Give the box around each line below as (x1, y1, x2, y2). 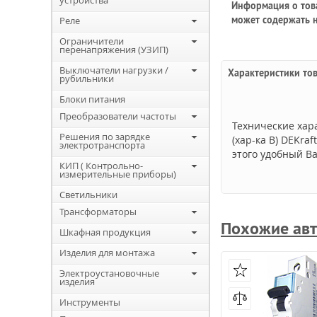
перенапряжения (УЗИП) (59, 43, 168, 56)
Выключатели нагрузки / (59, 64, 168, 76)
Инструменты (59, 296, 120, 309)
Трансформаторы (59, 205, 137, 218)
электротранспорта (59, 139, 145, 151)
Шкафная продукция (59, 226, 151, 238)
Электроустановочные (59, 267, 159, 279)
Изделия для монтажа (59, 246, 155, 259)
